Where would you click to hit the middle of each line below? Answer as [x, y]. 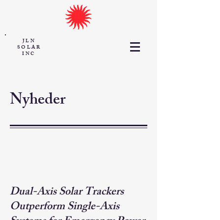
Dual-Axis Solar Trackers [67, 193]
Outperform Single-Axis [65, 207]
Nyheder [38, 101]
